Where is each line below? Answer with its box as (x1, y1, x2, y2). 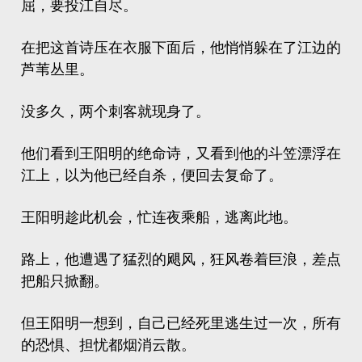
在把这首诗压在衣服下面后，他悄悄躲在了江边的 (21, 40, 341, 56)
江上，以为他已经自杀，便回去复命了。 (21, 167, 283, 183)
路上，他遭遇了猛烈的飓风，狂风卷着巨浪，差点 (21, 251, 341, 267)
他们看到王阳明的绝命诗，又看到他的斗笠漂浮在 (21, 145, 341, 162)
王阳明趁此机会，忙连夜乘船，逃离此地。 (21, 209, 297, 225)
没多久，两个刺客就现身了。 (21, 103, 210, 120)
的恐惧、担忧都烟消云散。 (21, 337, 196, 353)
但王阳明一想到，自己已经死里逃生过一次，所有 (21, 315, 341, 331)
